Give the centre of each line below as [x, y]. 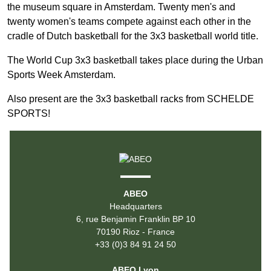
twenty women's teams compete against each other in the [129, 21]
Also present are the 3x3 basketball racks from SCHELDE [131, 99]
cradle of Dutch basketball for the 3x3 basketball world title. [133, 36]
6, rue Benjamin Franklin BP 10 [135, 219]
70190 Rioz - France [135, 231]
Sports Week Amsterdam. [61, 75]
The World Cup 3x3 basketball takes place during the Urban [135, 60]
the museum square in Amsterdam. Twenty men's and [121, 7]
